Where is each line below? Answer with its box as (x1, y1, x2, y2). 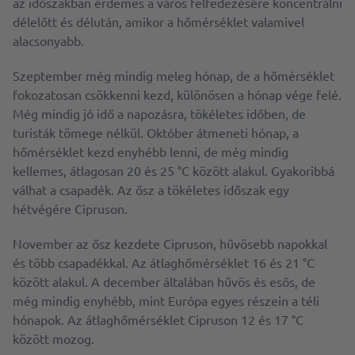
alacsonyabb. (13, 32, 84, 49)
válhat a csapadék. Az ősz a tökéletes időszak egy (13, 181, 289, 198)
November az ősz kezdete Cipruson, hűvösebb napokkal (13, 235, 327, 252)
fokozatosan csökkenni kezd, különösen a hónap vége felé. (13, 86, 342, 103)
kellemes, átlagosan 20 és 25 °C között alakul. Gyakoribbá (13, 162, 334, 179)
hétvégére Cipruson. (13, 200, 128, 217)
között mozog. (13, 330, 94, 347)
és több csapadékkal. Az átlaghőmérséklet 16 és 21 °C (13, 254, 315, 271)
